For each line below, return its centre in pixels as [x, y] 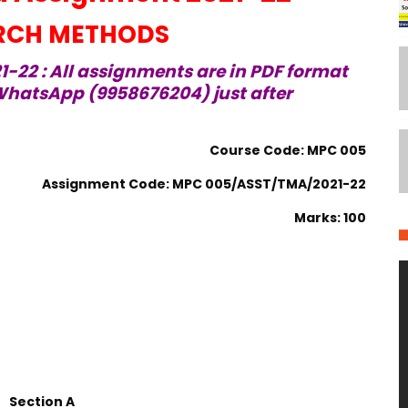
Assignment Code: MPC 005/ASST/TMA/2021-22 [204, 184]
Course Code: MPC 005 [288, 150]
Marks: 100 [331, 218]
